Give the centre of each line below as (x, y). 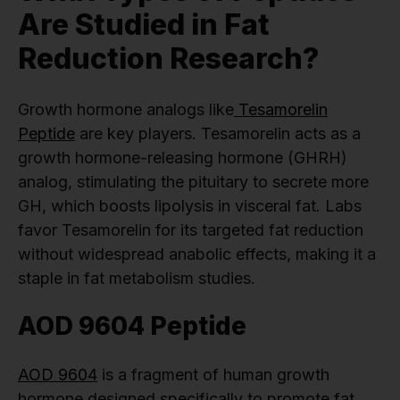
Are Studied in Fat (144, 24)
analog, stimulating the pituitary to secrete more (193, 181)
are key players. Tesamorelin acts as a (218, 133)
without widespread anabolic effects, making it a (197, 254)
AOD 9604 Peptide (132, 325)
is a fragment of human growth (213, 374)
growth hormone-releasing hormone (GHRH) (183, 157)
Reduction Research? (168, 58)
